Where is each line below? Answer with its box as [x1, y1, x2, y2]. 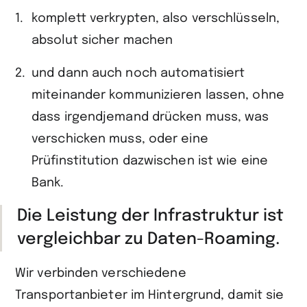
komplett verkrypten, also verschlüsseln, [32, 12, 280, 25]
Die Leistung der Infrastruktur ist [17, 208, 284, 225]
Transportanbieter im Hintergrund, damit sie [15, 289, 284, 302]
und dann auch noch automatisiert [32, 67, 245, 79]
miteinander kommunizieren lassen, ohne [32, 89, 284, 101]
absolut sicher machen [32, 34, 173, 47]
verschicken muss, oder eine [32, 133, 208, 145]
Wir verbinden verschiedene [15, 267, 186, 280]
